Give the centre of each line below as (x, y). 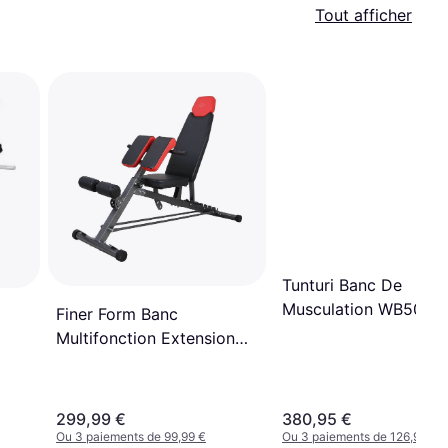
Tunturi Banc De (342, 285)
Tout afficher (363, 15)
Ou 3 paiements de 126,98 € (360, 437)
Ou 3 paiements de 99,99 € (131, 437)
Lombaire (91, 361)
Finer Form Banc (117, 313)
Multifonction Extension (145, 337)
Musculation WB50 (352, 309)
